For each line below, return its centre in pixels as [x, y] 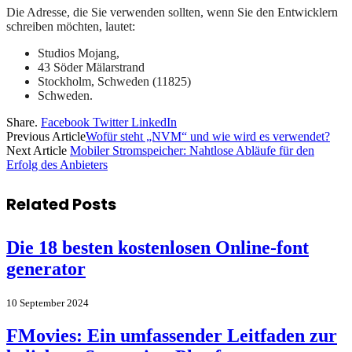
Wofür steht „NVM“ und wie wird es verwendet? [208, 136]
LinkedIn [154, 122]
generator [46, 268]
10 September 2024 [48, 302]
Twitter [110, 122]
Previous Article [46, 136]
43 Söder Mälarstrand [91, 67]
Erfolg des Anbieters [57, 164]
